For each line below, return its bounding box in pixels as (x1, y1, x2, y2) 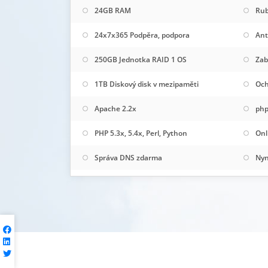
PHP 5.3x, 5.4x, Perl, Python (95, 127, 187, 138)
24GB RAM (95, 5, 131, 16)
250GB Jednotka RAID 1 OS (95, 54, 187, 65)
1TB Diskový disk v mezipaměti (95, 78, 199, 89)
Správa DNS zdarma (95, 152, 162, 163)
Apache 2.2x (95, 103, 136, 114)
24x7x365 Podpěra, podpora (95, 29, 190, 40)
